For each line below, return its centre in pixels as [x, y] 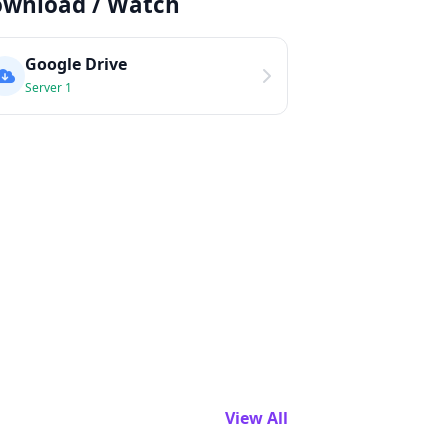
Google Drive [76, 64]
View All [256, 418]
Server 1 [48, 87]
